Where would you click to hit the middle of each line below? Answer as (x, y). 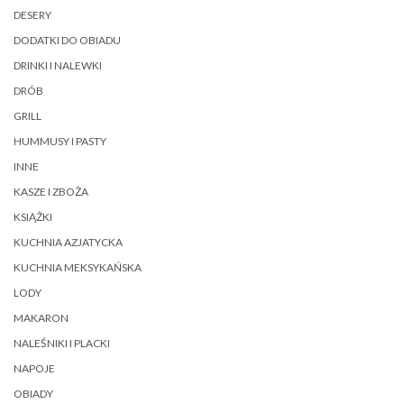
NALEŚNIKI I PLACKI (62, 344)
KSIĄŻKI (33, 217)
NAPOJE (34, 369)
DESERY (32, 15)
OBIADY (33, 394)
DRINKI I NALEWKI (58, 66)
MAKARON (41, 318)
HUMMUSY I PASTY (60, 142)
